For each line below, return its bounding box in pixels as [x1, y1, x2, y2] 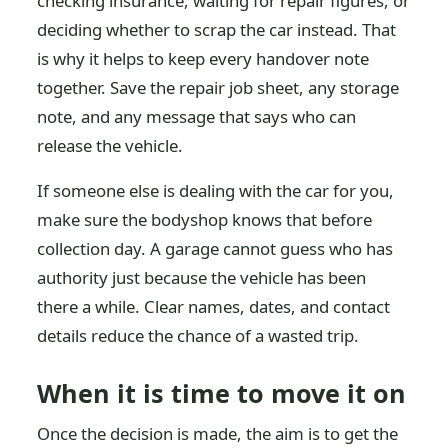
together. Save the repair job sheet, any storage [37, 75, 400, 99]
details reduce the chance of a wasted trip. [37, 323, 360, 347]
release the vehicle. [37, 133, 184, 157]
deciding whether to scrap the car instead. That [37, 17, 397, 41]
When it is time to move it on [37, 375, 407, 410]
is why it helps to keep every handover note [37, 46, 370, 70]
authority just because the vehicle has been [37, 265, 367, 289]
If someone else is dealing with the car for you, [37, 178, 395, 202]
